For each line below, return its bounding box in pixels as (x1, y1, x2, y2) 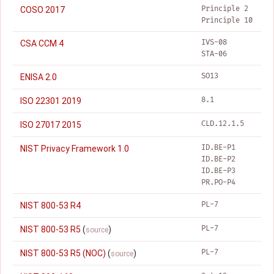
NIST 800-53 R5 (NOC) (20, 248, 106, 258)
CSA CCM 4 (20, 39, 64, 48)
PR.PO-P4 (201, 178, 235, 187)
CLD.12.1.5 (201, 119, 244, 128)
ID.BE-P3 (201, 166, 235, 176)
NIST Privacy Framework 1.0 (20, 144, 129, 154)
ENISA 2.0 (20, 72, 57, 82)
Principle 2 (201, 4, 248, 13)
